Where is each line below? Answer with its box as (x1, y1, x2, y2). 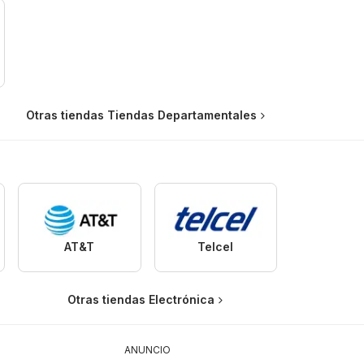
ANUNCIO (124, 344, 171, 357)
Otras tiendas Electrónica (67, 292, 214, 307)
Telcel (197, 240, 234, 254)
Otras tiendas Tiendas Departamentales (25, 108, 257, 123)
